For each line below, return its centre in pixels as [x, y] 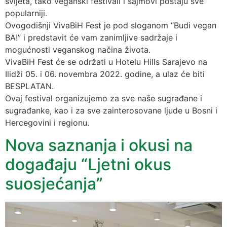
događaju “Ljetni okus [88, 165]
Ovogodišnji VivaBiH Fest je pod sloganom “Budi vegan [111, 25]
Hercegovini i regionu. [47, 122]
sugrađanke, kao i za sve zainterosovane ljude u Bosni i [111, 110]
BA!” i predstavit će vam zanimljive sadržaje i [91, 37]
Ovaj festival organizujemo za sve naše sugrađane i [104, 98]
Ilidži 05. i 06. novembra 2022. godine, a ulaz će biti [105, 74]
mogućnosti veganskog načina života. [78, 49]
